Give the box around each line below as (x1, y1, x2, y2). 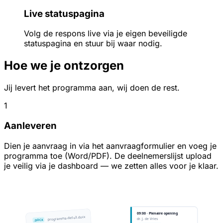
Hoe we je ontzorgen (4, 58, 124, 73)
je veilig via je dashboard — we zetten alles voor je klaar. (4, 160, 219, 171)
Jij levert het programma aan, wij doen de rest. (4, 83, 180, 93)
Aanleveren (4, 119, 57, 131)
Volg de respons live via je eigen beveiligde (24, 28, 187, 39)
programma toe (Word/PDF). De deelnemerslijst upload (4, 150, 212, 161)
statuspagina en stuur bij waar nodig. (24, 38, 162, 49)
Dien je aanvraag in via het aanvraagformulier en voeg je (4, 140, 217, 151)
